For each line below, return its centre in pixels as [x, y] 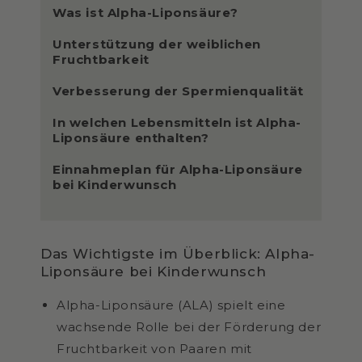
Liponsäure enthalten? [131, 137]
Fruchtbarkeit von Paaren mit [154, 348]
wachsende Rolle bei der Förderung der [189, 326]
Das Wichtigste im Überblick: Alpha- [178, 253]
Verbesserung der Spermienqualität [178, 90]
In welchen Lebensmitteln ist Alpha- [177, 122]
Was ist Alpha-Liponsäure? [145, 12]
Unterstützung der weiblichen [157, 44]
